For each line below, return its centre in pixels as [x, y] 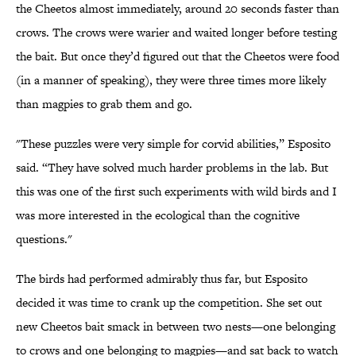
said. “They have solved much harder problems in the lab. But [172, 168]
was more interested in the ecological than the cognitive [158, 215]
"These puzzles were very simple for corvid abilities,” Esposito [173, 144]
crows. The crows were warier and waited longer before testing [176, 33]
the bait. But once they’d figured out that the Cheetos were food [178, 56]
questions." [44, 239]
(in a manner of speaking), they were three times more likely [171, 80]
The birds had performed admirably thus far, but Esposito [162, 279]
